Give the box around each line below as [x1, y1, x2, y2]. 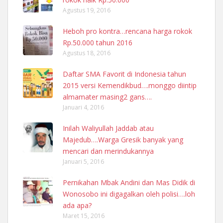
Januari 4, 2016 [63, 103, 104, 112]
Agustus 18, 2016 [63, 49, 111, 58]
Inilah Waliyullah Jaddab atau [63, 123, 154, 133]
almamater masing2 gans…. [63, 92, 152, 102]
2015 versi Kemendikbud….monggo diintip [63, 81, 197, 91]
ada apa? [63, 201, 92, 211]
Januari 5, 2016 [63, 157, 104, 166]
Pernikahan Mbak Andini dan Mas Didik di [63, 178, 195, 188]
